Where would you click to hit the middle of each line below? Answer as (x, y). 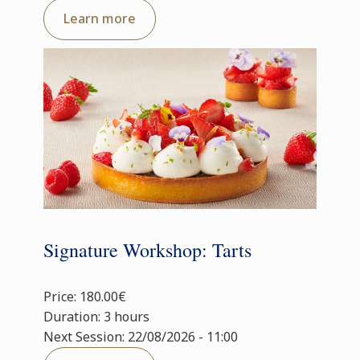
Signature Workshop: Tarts (147, 250)
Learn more (100, 18)
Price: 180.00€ (85, 297)
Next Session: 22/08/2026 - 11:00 (141, 337)
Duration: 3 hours (96, 317)
